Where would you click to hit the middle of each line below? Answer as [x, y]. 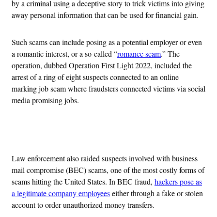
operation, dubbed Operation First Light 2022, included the [102, 65]
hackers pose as [178, 182]
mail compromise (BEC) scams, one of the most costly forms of [108, 170]
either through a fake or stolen [156, 193]
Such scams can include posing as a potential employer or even [107, 42]
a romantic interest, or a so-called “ [64, 54]
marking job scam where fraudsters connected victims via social [108, 89]
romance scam [139, 54]
